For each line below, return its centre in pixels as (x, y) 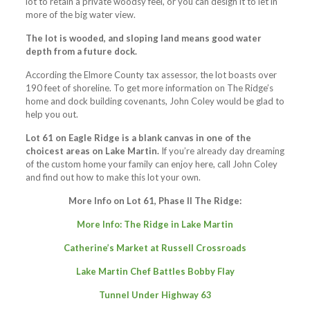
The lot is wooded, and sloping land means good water (143, 38)
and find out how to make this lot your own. (113, 177)
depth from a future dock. (81, 52)
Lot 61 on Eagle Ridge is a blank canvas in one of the (138, 138)
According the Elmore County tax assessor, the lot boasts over (151, 75)
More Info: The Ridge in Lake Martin (155, 225)
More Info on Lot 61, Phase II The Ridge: (155, 201)
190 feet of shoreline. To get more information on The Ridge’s (149, 88)
